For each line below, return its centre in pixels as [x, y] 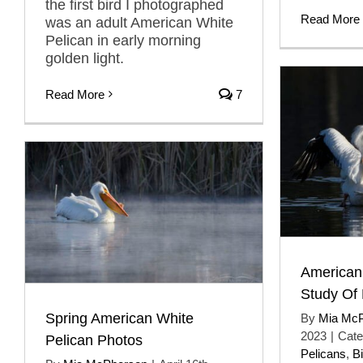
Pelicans [323, 353]
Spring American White [120, 318]
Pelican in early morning [123, 40]
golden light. [85, 58]
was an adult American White [139, 22]
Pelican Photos [94, 340]
